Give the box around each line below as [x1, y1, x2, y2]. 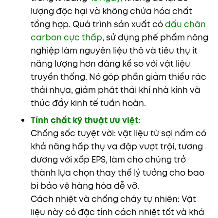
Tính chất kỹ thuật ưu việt [30, 114, 138, 127]
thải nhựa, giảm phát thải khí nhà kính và [30, 84, 200, 96]
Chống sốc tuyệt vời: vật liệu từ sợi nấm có [30, 127, 206, 140]
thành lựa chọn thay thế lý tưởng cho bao [30, 167, 204, 179]
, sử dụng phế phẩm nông [102, 31, 208, 43]
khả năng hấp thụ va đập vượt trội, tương [30, 141, 203, 153]
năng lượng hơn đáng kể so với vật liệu [30, 57, 190, 70]
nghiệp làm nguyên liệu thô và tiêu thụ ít [30, 44, 198, 56]
